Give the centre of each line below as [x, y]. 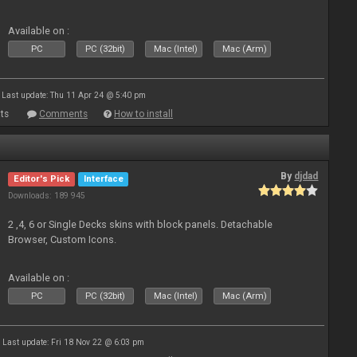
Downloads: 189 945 [47, 196]
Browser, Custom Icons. [63, 239]
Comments [63, 114]
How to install [143, 114]
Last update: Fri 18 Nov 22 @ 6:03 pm [73, 342]
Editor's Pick [42, 179]
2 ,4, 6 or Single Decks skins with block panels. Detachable [141, 224]
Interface [103, 179]
